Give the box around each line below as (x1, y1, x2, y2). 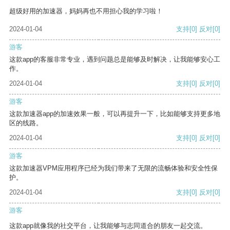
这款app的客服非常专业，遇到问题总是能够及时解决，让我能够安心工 (9, 55, 220, 64)
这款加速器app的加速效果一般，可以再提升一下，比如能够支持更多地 (9, 110, 220, 118)
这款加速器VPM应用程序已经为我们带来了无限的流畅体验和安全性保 (9, 164, 218, 172)
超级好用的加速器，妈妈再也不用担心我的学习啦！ (9, 7, 163, 15)
